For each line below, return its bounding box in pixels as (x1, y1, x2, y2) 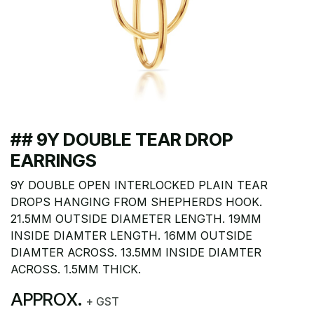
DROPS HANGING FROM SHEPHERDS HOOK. (11, 195, 262, 209)
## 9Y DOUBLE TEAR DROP (11, 129, 233, 150)
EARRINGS (11, 150, 97, 171)
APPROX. (11, 289, 86, 310)
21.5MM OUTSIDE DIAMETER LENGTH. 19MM (11, 212, 261, 226)
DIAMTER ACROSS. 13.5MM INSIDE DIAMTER (11, 245, 261, 259)
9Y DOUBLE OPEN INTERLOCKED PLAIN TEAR (11, 178, 268, 192)
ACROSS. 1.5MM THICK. (11, 262, 141, 276)
